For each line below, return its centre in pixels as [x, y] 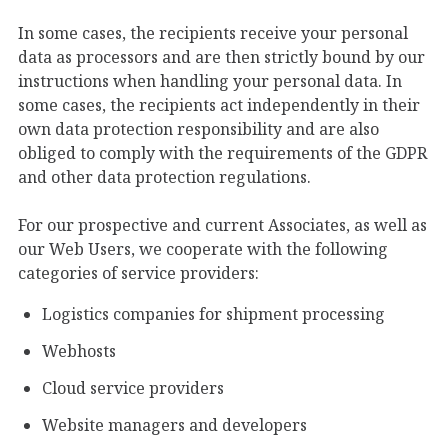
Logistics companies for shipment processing [213, 314]
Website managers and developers [174, 425]
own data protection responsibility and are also [198, 128]
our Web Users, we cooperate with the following [203, 248]
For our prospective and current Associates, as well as [222, 224]
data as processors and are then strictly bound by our [221, 56]
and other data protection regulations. [164, 176]
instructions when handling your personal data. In [210, 80]
